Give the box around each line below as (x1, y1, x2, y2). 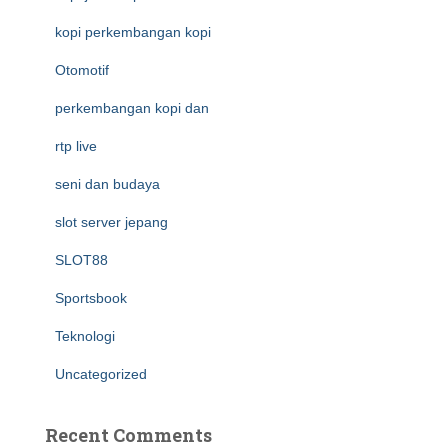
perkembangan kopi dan (55, 100, 209, 116)
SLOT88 (55, 252, 108, 268)
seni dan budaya (55, 176, 160, 192)
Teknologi (55, 328, 115, 344)
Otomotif (55, 62, 109, 78)
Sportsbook (55, 290, 127, 306)
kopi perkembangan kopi (55, 24, 211, 40)
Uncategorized (55, 366, 147, 382)
